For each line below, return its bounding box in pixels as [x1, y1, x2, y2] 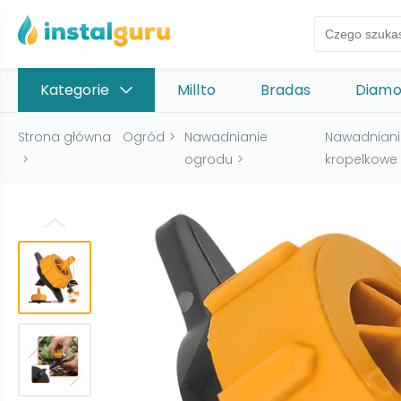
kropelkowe [324, 150, 397, 168]
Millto [177, 80, 216, 100]
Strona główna [18, 128, 111, 146]
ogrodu [184, 150, 234, 168]
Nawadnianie [184, 128, 269, 146]
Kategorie [40, 80, 109, 100]
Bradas [260, 80, 311, 100]
